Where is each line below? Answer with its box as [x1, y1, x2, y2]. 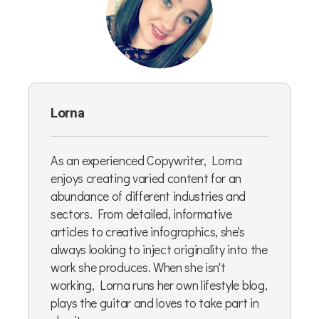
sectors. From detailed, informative [51, 204, 232, 222]
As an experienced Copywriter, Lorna [51, 151, 242, 169]
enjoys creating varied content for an [51, 169, 242, 187]
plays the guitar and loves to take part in [51, 293, 259, 311]
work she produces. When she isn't [51, 258, 226, 276]
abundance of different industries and [51, 187, 246, 204]
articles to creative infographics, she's [51, 222, 245, 240]
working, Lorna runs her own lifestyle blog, [51, 276, 268, 293]
